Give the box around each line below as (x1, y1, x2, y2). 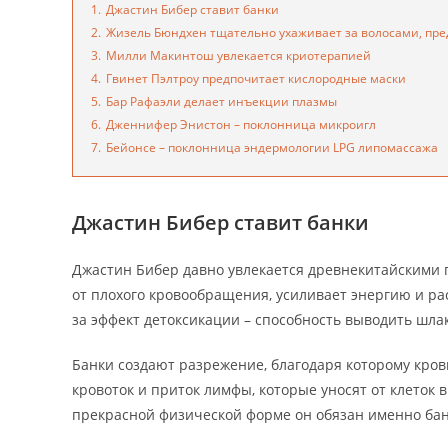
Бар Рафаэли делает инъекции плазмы (106, 93, 337, 110)
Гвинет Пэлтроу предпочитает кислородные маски (106, 70, 406, 87)
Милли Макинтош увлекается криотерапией (106, 47, 371, 64)
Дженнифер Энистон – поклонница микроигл (106, 116, 376, 133)
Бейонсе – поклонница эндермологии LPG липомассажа (106, 139, 438, 156)
